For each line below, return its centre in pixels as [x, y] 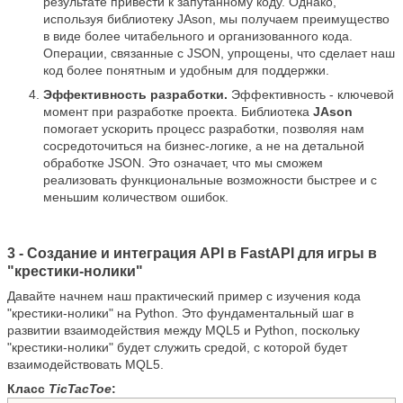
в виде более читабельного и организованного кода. [198, 36]
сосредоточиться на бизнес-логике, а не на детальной [204, 146]
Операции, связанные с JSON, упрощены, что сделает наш [219, 54]
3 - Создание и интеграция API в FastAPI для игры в [192, 254]
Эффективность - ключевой [311, 95]
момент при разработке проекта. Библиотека [178, 112]
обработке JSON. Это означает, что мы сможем [183, 163]
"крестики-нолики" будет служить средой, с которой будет [177, 348]
